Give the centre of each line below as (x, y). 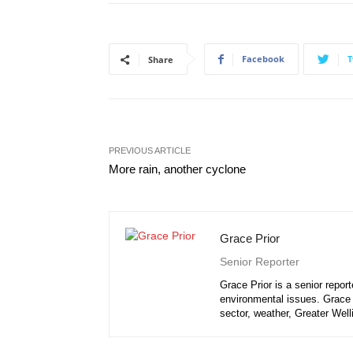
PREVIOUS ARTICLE (150, 150)
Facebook (263, 59)
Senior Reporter (260, 262)
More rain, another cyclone (177, 169)
